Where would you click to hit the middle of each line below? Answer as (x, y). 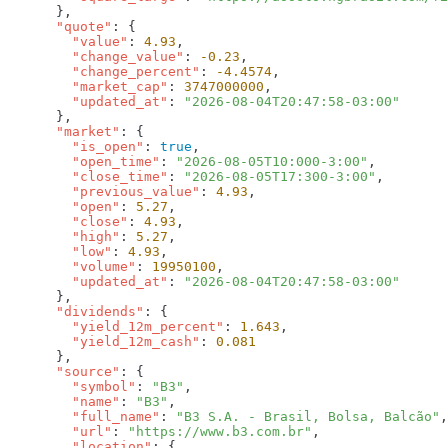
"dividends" (76, 311)
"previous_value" (104, 191)
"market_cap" (88, 86)
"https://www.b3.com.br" (220, 431)
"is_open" (76, 146)
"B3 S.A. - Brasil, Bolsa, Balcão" (308, 416)
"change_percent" (104, 71)
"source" (64, 371)
